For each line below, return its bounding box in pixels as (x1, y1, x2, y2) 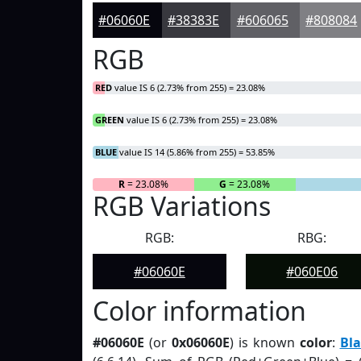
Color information (93, 293, 306, 328)
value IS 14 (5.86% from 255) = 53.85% (117, 146, 275, 158)
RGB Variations (93, 189, 271, 223)
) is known (229, 334, 300, 351)
